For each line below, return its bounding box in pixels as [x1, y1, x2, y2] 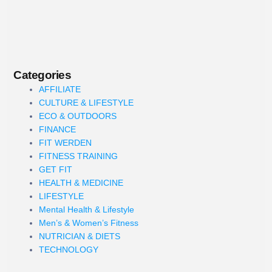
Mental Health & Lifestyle [39, 204, 134, 214]
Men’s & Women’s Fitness [39, 217, 138, 228]
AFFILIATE [39, 84, 81, 94]
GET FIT [39, 164, 72, 174]
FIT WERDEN [39, 137, 92, 148]
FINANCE [39, 124, 76, 134]
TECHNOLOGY [39, 244, 98, 254]
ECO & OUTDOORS [39, 110, 117, 121]
